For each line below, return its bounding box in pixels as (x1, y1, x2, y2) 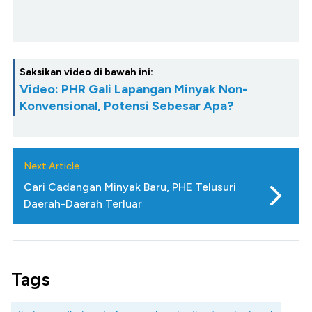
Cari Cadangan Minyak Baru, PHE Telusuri (24, 180, 236, 194)
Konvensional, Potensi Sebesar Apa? (19, 98, 234, 114)
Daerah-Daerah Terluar (24, 197, 142, 211)
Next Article (24, 160, 79, 173)
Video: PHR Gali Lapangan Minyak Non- (19, 81, 247, 97)
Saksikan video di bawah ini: (19, 66, 153, 79)
